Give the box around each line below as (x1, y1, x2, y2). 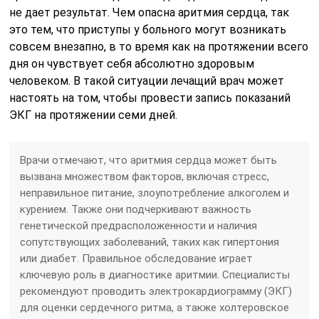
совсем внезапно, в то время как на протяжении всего (9, 40, 309, 53)
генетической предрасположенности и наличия (20, 219, 258, 232)
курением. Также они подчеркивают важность (20, 203, 252, 216)
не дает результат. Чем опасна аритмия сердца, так (9, 6, 290, 19)
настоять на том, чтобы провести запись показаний (9, 91, 291, 105)
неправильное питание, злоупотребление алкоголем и (20, 187, 290, 199)
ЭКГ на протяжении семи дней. (9, 108, 178, 122)
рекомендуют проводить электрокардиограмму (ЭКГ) (20, 285, 293, 298)
